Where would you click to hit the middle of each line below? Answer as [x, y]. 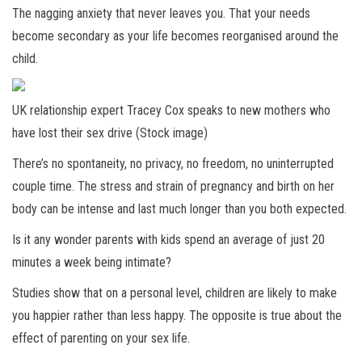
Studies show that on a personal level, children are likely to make [175, 293]
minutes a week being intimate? [92, 263]
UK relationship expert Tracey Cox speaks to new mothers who [171, 111]
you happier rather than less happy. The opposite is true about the [177, 316]
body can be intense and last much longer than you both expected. [181, 209]
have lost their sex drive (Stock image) [110, 133]
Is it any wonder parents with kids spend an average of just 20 [168, 240]
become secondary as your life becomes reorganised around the [175, 36]
